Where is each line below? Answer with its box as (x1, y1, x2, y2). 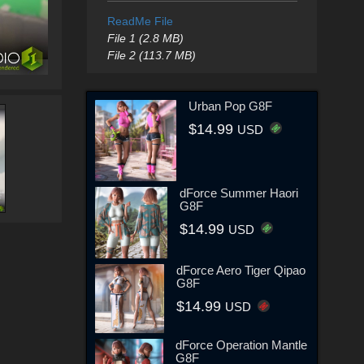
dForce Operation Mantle (175, 338, 308, 353)
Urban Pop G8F (188, 98, 272, 113)
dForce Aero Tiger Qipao (175, 263, 305, 278)
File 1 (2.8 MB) (106, 32, 184, 45)
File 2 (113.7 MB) (106, 49, 196, 62)
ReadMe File (106, 15, 173, 28)
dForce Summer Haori (179, 185, 298, 200)
